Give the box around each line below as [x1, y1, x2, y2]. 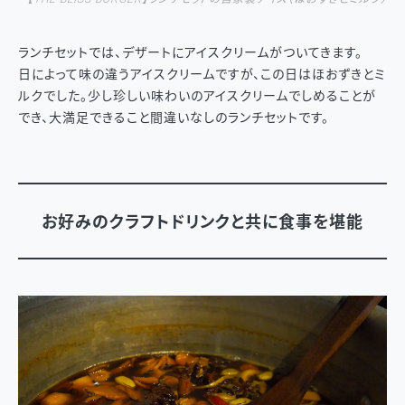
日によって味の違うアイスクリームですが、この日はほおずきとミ [18, 67, 386, 81]
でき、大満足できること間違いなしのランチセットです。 [18, 110, 329, 125]
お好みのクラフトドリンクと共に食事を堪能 [42, 212, 363, 231]
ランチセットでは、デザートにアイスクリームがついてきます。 [18, 45, 363, 60]
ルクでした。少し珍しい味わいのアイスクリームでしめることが [18, 89, 376, 103]
